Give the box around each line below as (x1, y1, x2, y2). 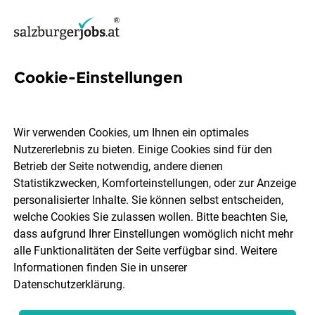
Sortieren (25, 296, 67, 309)
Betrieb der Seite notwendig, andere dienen (13, 160, 224, 174)
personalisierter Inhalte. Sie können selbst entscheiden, (13, 193, 284, 207)
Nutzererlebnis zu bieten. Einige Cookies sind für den (13, 143, 273, 157)
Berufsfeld (191, 191, 243, 205)
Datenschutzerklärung (13, 278, 123, 292)
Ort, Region (42, 191, 96, 205)
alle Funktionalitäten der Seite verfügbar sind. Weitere (13, 244, 278, 258)
